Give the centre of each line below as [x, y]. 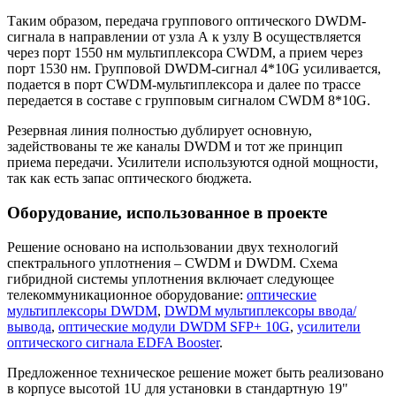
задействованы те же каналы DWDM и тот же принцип [175, 147]
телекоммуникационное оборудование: [127, 294]
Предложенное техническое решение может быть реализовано [195, 372]
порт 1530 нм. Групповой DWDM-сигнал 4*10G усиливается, [194, 69]
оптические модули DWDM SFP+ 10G [174, 326]
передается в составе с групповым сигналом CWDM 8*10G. [189, 101]
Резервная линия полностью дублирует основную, [160, 131]
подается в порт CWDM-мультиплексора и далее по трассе [184, 85]
